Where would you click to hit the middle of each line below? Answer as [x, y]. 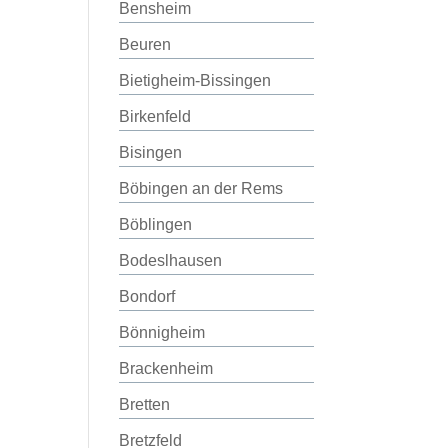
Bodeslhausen [171, 260]
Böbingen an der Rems [201, 188]
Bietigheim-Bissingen [195, 80]
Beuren [145, 44]
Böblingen [156, 224]
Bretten [145, 404]
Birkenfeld [155, 116]
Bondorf [147, 296]
